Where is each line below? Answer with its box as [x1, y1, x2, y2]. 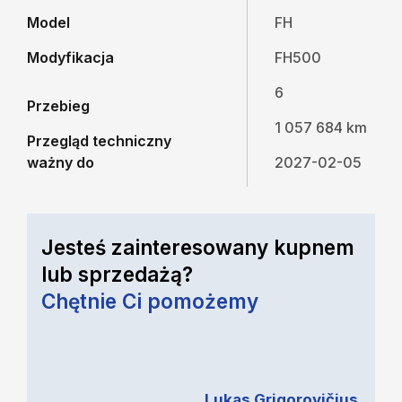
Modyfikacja [27, 48, 114, 67]
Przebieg [27, 97, 90, 116]
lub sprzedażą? [41, 261, 193, 286]
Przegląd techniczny [27, 132, 171, 151]
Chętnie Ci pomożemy [41, 288, 258, 313]
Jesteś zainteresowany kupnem [41, 234, 354, 259]
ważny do [27, 153, 94, 172]
